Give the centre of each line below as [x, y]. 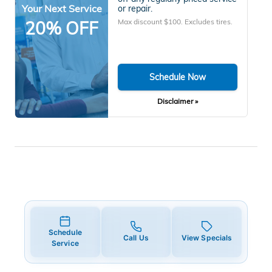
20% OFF [62, 28]
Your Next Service [62, 8]
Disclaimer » [177, 101]
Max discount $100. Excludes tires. [175, 22]
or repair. [135, 9]
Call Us [136, 237]
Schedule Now [177, 77]
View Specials [207, 237]
